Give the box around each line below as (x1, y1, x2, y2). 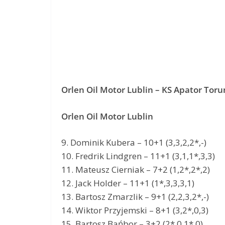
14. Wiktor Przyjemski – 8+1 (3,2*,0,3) (61, 204, 208, 216)
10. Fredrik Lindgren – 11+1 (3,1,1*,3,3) (61, 150, 215, 162)
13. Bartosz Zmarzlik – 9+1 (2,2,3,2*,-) (61, 191, 209, 203)
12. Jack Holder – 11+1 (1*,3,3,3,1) (61, 177, 194, 189)
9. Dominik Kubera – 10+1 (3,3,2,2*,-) (61, 137, 206, 149)
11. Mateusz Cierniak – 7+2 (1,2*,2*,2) (61, 164, 210, 176)
